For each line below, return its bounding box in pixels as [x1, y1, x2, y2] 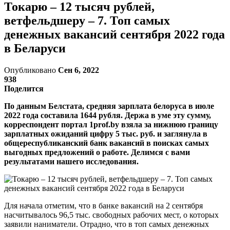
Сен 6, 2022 [58, 65, 99, 74]
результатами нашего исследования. [4, 157, 139, 166]
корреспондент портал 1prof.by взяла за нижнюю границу [4, 120, 218, 129]
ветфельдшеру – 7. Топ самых [4, 13, 170, 27]
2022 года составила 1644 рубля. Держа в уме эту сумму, [4, 110, 211, 120]
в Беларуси [4, 41, 66, 55]
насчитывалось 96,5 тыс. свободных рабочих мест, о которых [4, 210, 219, 219]
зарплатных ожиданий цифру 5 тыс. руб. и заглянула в [4, 129, 207, 138]
